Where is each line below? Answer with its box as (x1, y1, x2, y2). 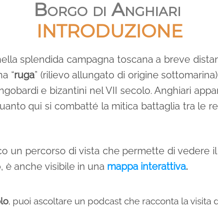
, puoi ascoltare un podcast (8, 195, 124, 206)
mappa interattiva (107, 161, 186, 172)
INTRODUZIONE (36, 20, 183, 42)
